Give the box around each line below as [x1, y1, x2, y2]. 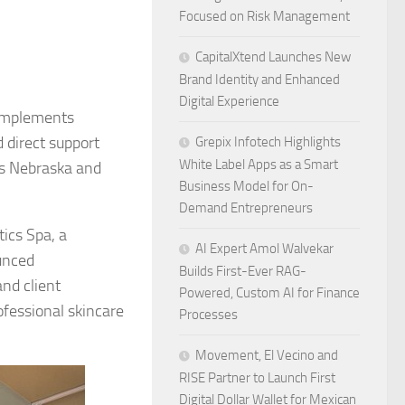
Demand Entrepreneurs [179, 200, 313, 216]
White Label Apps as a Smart [179, 156, 338, 173]
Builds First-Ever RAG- [179, 263, 306, 279]
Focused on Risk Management [179, 8, 350, 24]
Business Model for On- [179, 178, 314, 194]
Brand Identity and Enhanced [179, 71, 340, 88]
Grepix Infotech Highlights [195, 134, 341, 150]
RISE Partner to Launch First [179, 370, 335, 386]
